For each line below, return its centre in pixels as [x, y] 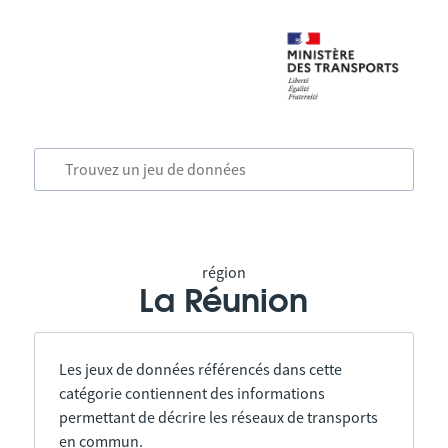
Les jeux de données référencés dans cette [200, 369]
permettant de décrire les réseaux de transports [218, 417]
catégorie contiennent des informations [191, 393]
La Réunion [224, 302]
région [223, 272]
